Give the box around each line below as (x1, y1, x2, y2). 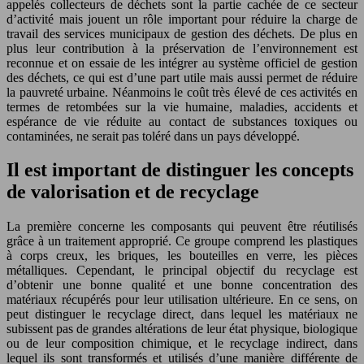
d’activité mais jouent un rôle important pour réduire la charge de (6, 11, 357, 26)
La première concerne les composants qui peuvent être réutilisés (6, 219, 357, 234)
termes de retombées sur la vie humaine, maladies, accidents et (6, 99, 357, 114)
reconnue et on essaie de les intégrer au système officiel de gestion (6, 55, 357, 70)
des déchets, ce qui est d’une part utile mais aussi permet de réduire (6, 70, 357, 84)
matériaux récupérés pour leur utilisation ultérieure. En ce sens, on (6, 292, 357, 307)
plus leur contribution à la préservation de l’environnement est (6, 41, 357, 55)
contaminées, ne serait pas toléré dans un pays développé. (6, 128, 300, 143)
